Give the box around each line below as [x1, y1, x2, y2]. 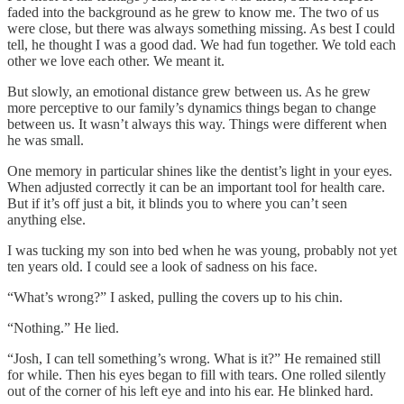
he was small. [7, 132, 84, 148]
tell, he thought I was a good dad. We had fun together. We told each [7, 36, 396, 52]
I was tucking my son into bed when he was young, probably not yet [7, 242, 397, 258]
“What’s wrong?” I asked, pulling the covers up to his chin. [7, 289, 343, 305]
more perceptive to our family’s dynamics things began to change [7, 99, 376, 115]
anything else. [7, 211, 86, 227]
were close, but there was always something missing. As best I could [7, 20, 395, 36]
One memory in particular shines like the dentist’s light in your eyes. [7, 162, 392, 179]
